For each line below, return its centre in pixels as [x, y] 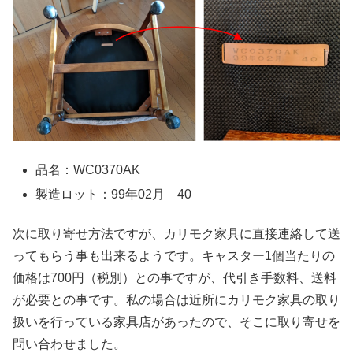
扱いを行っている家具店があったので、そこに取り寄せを [176, 322]
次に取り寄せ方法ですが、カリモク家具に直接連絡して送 [176, 234]
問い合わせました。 [69, 344]
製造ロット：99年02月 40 [114, 194]
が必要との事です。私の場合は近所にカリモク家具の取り [176, 300]
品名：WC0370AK [88, 169]
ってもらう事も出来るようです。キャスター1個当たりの [174, 256]
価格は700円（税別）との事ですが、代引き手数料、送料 [175, 278]
